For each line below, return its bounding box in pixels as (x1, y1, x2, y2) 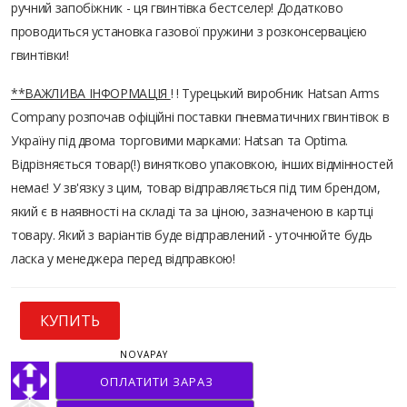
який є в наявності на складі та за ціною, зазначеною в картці (11, 202, 373, 220)
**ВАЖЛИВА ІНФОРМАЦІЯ (11, 84, 171, 102)
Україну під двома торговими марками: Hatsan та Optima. (11, 131, 349, 149)
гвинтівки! (11, 45, 69, 64)
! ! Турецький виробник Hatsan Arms (170, 84, 380, 102)
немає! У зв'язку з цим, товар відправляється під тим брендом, (11, 178, 381, 196)
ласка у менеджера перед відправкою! (11, 249, 235, 267)
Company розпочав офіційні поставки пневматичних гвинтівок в (11, 107, 390, 125)
